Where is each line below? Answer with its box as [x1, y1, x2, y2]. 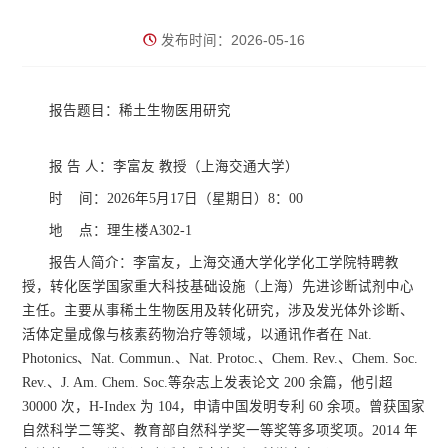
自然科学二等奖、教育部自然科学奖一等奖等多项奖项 [22, 422, 359, 438]
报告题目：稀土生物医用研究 [49, 102, 232, 118]
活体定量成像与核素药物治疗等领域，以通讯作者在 [22, 326, 345, 342]
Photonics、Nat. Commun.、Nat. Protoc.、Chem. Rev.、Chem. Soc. [22, 350, 419, 366]
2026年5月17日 [107, 190, 199, 206]
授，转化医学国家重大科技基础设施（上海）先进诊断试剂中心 [22, 278, 415, 294]
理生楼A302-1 [107, 222, 193, 238]
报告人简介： [49, 254, 134, 270]
